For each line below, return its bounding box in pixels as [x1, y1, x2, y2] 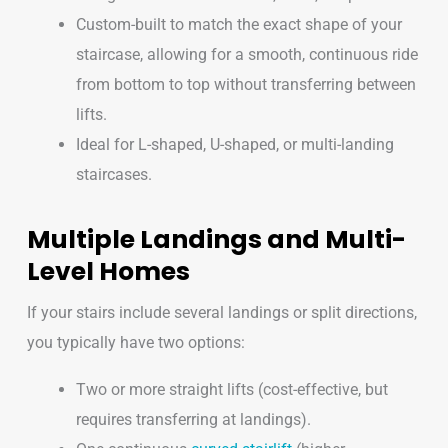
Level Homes [26, 254, 190, 290]
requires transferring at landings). [76, 409, 312, 429]
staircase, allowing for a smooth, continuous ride [76, 44, 419, 64]
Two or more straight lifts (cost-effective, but [76, 379, 389, 399]
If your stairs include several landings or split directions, [26, 303, 417, 323]
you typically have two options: [26, 333, 245, 353]
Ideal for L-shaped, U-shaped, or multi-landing [76, 134, 395, 154]
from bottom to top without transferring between [76, 74, 417, 94]
